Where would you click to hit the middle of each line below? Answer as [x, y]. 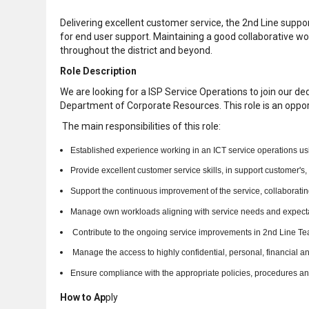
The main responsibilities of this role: [140, 126]
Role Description [98, 71]
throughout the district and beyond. [136, 50]
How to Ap [83, 298]
